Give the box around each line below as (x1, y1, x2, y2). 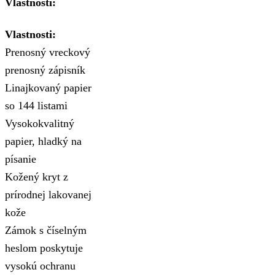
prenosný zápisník (5, 63, 85, 76)
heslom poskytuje (5, 241, 83, 254)
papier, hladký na (5, 134, 82, 147)
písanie (5, 152, 36, 165)
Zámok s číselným (5, 223, 87, 236)
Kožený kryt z (5, 170, 68, 183)
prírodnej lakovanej (5, 188, 91, 201)
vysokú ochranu (5, 259, 76, 272)
